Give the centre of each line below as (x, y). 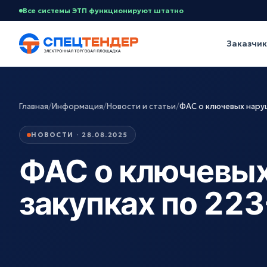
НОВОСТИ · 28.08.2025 (80, 135)
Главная (34, 106)
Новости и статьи (141, 106)
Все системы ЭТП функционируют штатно (103, 10)
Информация (77, 106)
